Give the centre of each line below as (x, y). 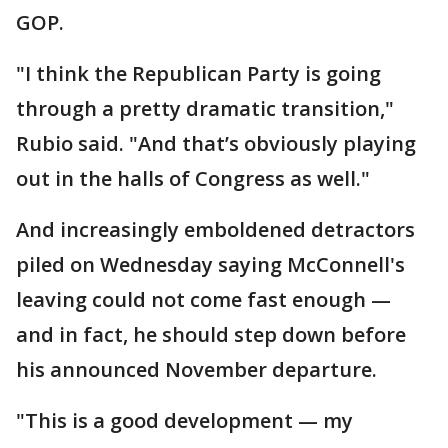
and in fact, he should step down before (211, 334)
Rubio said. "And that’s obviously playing (216, 143)
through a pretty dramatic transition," (205, 108)
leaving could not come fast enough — (203, 299)
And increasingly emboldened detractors (215, 229)
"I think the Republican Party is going (198, 73)
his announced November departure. (196, 369)
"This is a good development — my (184, 420)
